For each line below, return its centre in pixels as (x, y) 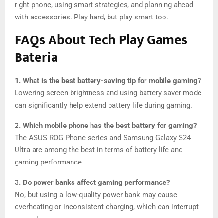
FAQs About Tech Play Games (101, 40)
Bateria (36, 57)
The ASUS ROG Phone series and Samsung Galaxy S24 (103, 137)
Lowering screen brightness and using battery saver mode (108, 93)
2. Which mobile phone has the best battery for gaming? (106, 125)
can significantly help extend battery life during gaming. (103, 105)
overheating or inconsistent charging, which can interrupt (107, 207)
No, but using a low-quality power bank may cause (96, 194)
